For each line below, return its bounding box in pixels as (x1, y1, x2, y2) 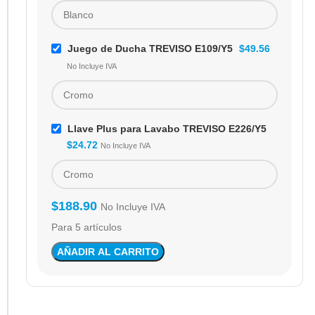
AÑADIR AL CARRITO (57, 246, 159, 258)
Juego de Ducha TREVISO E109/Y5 (67, 43, 236, 55)
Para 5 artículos (51, 221, 122, 233)
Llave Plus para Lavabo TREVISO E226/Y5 (67, 123, 266, 135)
